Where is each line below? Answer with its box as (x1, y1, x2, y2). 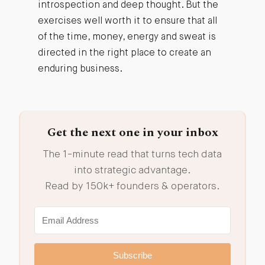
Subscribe (113, 250, 152, 260)
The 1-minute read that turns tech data (43, 149, 222, 160)
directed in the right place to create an (37, 48, 211, 58)
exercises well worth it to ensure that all (37, 16, 217, 26)
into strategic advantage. (74, 165, 191, 176)
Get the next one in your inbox (47, 123, 218, 141)
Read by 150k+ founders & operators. (45, 181, 220, 192)
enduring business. (37, 64, 122, 74)
